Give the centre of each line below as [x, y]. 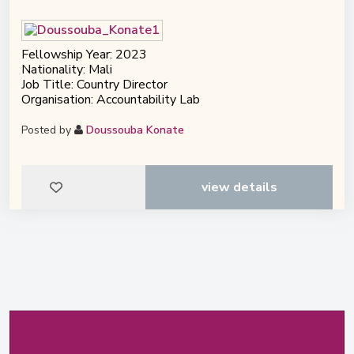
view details [239, 188]
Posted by [48, 130]
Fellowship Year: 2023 [84, 55]
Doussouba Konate [135, 130]
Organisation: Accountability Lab [111, 100]
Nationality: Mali [67, 70]
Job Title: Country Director [94, 85]
